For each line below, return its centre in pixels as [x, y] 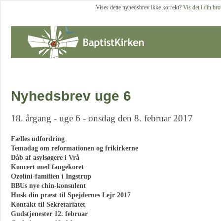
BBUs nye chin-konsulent [48, 186]
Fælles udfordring [38, 139]
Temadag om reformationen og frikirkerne [74, 148]
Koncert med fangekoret [47, 167]
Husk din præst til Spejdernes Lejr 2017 [71, 195]
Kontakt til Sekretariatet [48, 204]
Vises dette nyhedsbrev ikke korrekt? [139, 7]
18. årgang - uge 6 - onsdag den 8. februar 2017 [102, 118]
